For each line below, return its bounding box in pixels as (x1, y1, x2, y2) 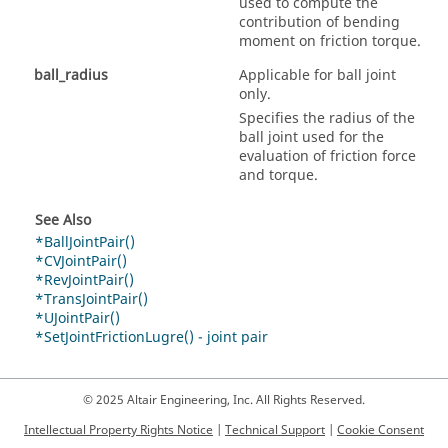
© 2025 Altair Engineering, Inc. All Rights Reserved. (83, 391, 365, 409)
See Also (35, 209, 91, 231)
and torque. (239, 164, 318, 186)
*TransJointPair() (35, 288, 148, 310)
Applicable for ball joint (239, 64, 396, 86)
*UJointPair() (35, 307, 120, 329)
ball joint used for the (239, 126, 384, 148)
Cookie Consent (337, 421, 424, 439)
